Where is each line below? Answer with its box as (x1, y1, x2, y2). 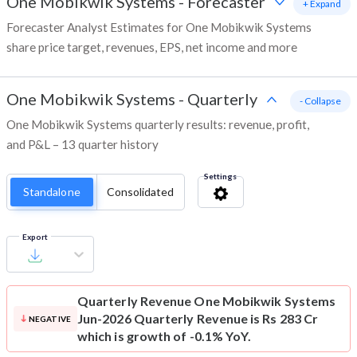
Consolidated (106, 185, 175, 199)
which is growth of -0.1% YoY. (77, 328, 252, 344)
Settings (203, 171, 237, 182)
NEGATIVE (28, 314, 71, 324)
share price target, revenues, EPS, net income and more (6, 40, 297, 55)
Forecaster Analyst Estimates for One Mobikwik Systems (6, 20, 312, 35)
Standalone (23, 185, 80, 199)
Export (22, 232, 48, 242)
